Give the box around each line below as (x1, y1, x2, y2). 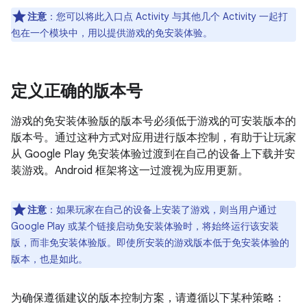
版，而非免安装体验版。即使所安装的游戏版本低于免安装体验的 (11, 236, 289, 249)
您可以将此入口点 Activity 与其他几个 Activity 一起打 (56, 10, 288, 23)
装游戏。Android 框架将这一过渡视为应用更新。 (11, 164, 249, 177)
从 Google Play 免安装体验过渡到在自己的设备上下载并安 (11, 147, 295, 161)
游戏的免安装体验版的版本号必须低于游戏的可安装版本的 (11, 114, 296, 128)
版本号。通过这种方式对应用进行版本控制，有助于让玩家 (11, 131, 296, 145)
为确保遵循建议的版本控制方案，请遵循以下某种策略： (11, 291, 285, 305)
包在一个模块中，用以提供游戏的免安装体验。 (11, 27, 212, 39)
